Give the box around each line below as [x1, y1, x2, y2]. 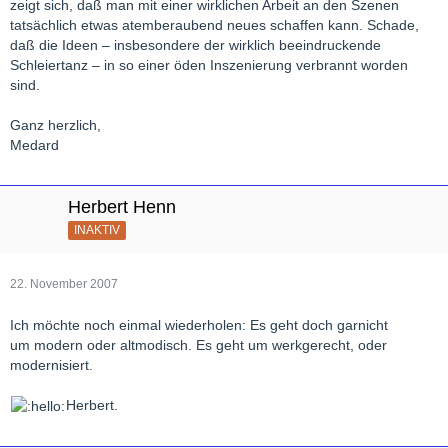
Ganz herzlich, [10, 116, 101, 133]
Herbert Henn [68, 196, 176, 217]
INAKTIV [74, 222, 120, 237]
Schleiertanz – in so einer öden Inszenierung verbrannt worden [10, 56, 408, 73]
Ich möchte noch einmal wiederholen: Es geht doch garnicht [10, 316, 388, 333]
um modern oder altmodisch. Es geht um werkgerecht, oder [10, 336, 387, 353]
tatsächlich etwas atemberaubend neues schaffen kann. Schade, [10, 16, 419, 33]
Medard [10, 136, 59, 153]
